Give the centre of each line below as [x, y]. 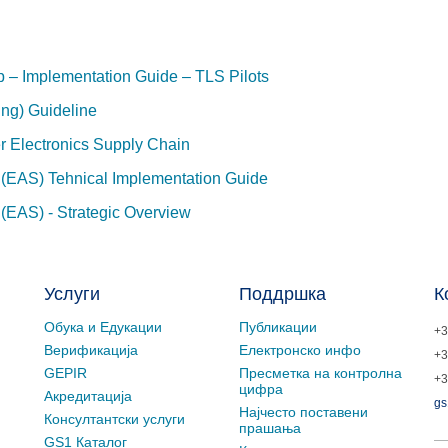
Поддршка [282, 293]
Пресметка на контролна [320, 372]
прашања [270, 427]
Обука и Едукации [103, 326]
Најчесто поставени [303, 411]
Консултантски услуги [114, 418]
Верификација [91, 349]
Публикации [278, 326]
